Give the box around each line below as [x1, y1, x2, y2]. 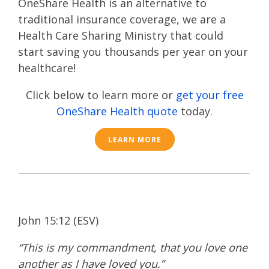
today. [178, 104, 213, 118]
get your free [175, 88, 244, 102]
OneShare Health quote [56, 104, 178, 118]
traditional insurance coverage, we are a [18, 12, 226, 26]
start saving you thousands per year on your [18, 44, 248, 59]
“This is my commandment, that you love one [18, 240, 247, 255]
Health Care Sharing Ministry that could [18, 28, 223, 43]
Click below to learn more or [25, 88, 176, 102]
